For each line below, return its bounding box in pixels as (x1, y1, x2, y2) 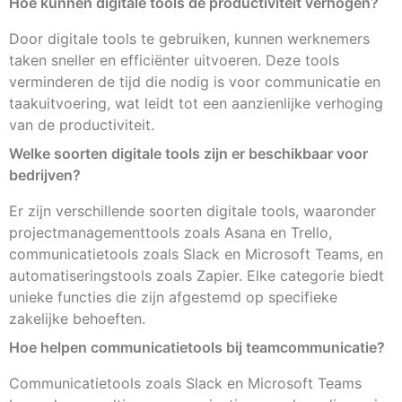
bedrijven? (9, 166, 81, 185)
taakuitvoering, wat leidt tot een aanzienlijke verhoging (9, 94, 383, 113)
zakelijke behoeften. (9, 310, 145, 328)
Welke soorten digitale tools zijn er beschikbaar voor (9, 144, 368, 163)
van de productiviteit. (9, 116, 154, 135)
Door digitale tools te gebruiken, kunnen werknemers (9, 30, 370, 48)
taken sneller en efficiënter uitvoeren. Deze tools (9, 51, 339, 70)
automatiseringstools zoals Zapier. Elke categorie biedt (9, 267, 384, 285)
